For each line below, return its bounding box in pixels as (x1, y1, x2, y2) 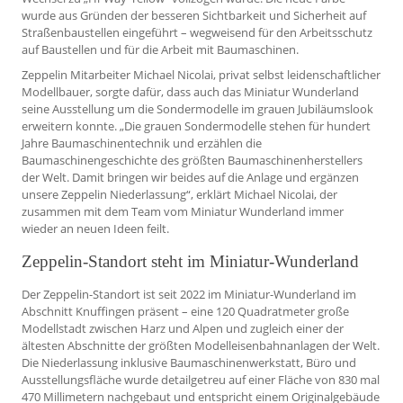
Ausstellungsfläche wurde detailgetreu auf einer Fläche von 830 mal (22, 371, 380, 388)
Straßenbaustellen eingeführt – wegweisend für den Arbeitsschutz (22, 23, 372, 40)
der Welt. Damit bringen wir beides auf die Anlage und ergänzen (22, 169, 359, 186)
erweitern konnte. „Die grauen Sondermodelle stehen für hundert (22, 118, 371, 135)
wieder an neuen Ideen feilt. (22, 220, 169, 237)
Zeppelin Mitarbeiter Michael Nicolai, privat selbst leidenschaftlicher (22, 67, 381, 84)
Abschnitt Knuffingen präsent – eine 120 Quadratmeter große (22, 302, 349, 319)
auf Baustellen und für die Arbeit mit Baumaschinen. (22, 40, 299, 58)
